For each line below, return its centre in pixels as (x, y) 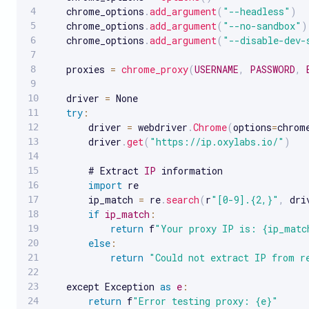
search (183, 199)
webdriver (160, 127)
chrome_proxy (155, 69)
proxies (80, 69)
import (105, 185)
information (189, 170)
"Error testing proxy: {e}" (205, 301)
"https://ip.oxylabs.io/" (217, 141)
